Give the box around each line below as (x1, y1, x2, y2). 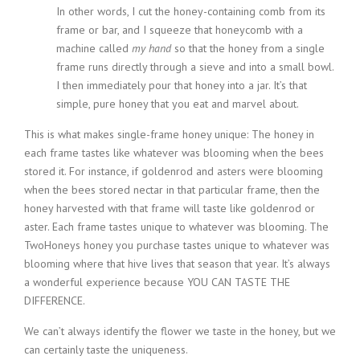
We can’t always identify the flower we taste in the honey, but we (24, 323, 336, 338)
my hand (132, 40, 171, 55)
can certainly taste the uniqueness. (24, 342, 188, 357)
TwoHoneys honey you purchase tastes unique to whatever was (24, 237, 329, 252)
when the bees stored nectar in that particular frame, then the (24, 182, 320, 197)
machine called (56, 40, 132, 55)
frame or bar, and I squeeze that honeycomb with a (56, 22, 303, 37)
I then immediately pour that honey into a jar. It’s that (56, 77, 307, 92)
